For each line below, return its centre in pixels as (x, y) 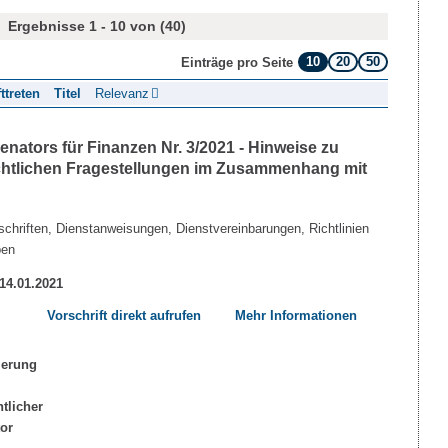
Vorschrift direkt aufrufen (123, 315)
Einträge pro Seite (237, 62)
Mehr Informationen (296, 315)
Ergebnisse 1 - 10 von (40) (96, 26)
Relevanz (122, 93)
